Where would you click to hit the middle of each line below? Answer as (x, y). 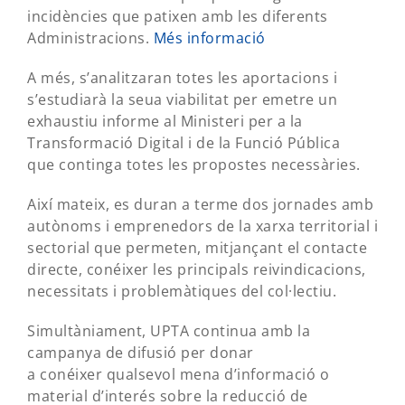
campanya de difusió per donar (141, 353)
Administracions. (90, 38)
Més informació (209, 38)
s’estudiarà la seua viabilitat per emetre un (182, 99)
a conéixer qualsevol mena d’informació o (178, 374)
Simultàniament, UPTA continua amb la (169, 331)
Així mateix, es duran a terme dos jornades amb (200, 204)
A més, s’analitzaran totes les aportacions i (182, 78)
